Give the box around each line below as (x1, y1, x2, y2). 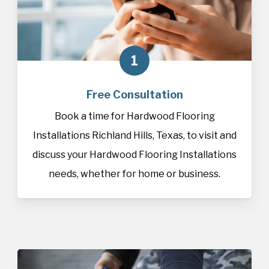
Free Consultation (86, 88, 183, 101)
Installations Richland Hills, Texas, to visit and (32, 130, 237, 142)
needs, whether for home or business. (49, 168, 220, 180)
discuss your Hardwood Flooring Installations (32, 149, 237, 161)
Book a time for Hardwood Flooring (54, 110, 215, 122)
